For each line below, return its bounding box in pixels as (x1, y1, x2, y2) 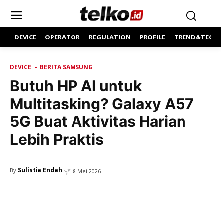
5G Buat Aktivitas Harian (10, 112, 186, 130)
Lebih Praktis (10, 130, 104, 148)
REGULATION (89, 33, 131, 41)
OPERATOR (45, 33, 80, 41)
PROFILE (140, 33, 165, 41)
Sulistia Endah (18, 166, 62, 174)
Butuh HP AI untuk (10, 77, 142, 95)
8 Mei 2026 (73, 167, 101, 175)
